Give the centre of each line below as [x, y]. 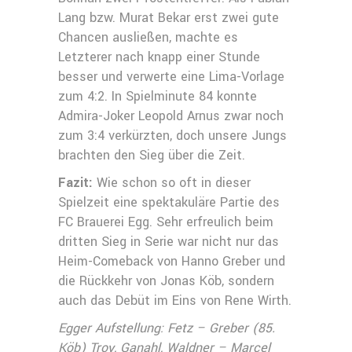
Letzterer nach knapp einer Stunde [159, 57]
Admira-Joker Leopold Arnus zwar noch [171, 116]
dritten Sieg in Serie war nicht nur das [169, 242]
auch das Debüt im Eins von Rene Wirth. [175, 301]
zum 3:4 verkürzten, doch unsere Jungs [172, 136]
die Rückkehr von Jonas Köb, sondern [166, 281]
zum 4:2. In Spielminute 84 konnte [158, 96]
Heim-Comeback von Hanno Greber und [172, 261]
